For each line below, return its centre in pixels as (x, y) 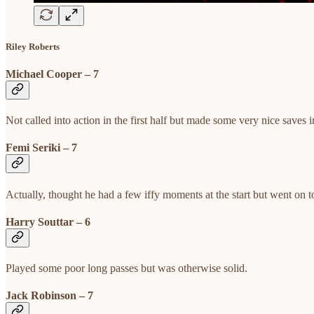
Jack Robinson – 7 (49, 296)
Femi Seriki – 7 (41, 148)
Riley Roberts (33, 46)
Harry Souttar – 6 (48, 221)
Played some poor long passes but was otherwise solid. (127, 268)
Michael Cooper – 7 (52, 74)
